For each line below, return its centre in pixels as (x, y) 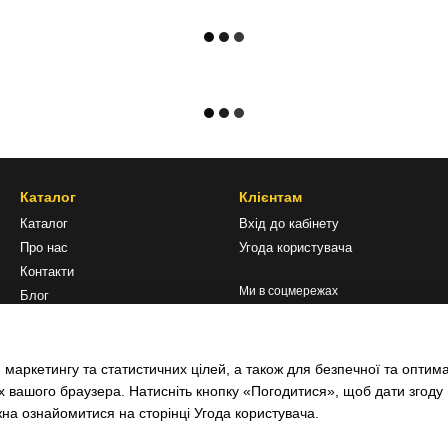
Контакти (47, 271)
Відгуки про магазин (81, 319)
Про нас (44, 247)
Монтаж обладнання (81, 343)
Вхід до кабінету (289, 223)
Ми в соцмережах (288, 291)
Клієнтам (270, 197)
